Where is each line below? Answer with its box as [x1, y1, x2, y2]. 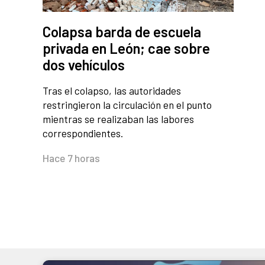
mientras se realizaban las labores [43, 112, 194, 126]
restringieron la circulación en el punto [43, 98, 212, 112]
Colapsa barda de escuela [43, 23, 201, 41]
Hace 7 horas [43, 151, 100, 165]
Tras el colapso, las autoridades [43, 84, 181, 98]
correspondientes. [43, 127, 123, 140]
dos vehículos [43, 56, 125, 74]
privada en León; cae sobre [43, 40, 210, 57]
